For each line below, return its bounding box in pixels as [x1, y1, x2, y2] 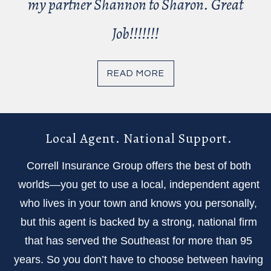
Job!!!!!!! [112, 23, 159, 45]
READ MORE [106, 69, 165, 79]
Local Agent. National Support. [45, 129, 232, 148]
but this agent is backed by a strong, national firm [20, 216, 257, 229]
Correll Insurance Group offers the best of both [26, 160, 251, 172]
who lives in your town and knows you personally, [20, 197, 257, 210]
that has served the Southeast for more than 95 [25, 235, 252, 247]
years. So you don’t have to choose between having [14, 253, 263, 266]
